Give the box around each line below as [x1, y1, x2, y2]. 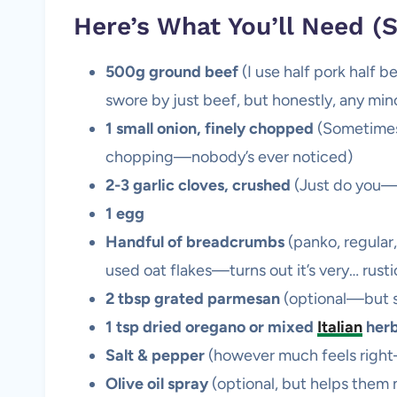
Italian [317, 316, 362, 337]
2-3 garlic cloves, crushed [105, 175, 291, 195]
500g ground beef [105, 61, 238, 82]
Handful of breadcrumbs [105, 231, 284, 252]
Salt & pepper [105, 345, 205, 365]
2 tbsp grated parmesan [105, 288, 280, 308]
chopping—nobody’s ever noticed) [105, 146, 353, 167]
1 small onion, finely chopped [105, 118, 314, 138]
